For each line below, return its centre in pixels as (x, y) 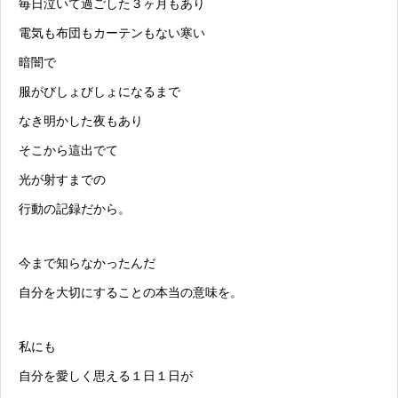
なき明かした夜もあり (81, 121)
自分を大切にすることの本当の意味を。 (131, 293)
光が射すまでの (62, 180)
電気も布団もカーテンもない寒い (112, 33)
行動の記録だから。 (75, 209)
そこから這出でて (68, 151)
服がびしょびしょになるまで (99, 92)
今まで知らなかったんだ (87, 263)
